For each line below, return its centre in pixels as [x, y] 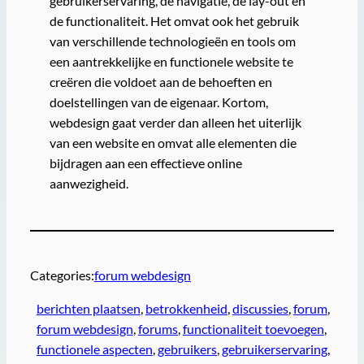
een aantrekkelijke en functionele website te [171, 62]
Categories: [62, 275]
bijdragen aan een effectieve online [145, 163]
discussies [260, 308]
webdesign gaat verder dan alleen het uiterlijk [175, 123]
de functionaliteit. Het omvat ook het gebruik [174, 21]
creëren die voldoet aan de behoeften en [160, 82]
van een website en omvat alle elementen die [173, 143]
